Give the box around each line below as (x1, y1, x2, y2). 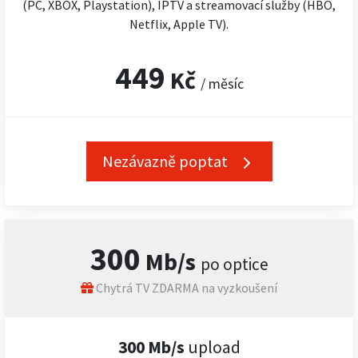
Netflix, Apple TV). (129, 16, 229, 32)
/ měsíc (200, 74, 244, 93)
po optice (200, 253, 268, 275)
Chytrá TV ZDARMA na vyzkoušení (93, 280, 277, 296)
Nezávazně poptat (101, 151, 231, 171)
